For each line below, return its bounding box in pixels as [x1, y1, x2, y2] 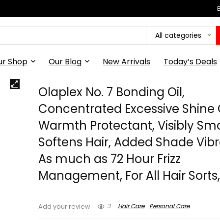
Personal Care [149, 202, 190, 211]
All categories [155, 30, 201, 40]
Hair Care [118, 202, 145, 211]
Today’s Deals [164, 56, 217, 67]
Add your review [38, 202, 91, 211]
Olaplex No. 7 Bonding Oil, [38, 84, 185, 100]
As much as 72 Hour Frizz [38, 151, 181, 167]
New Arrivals [103, 56, 150, 67]
